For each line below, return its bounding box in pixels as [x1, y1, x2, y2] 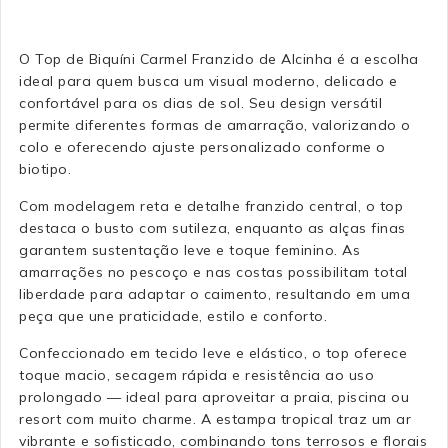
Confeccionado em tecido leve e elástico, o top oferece [19, 343, 407, 362]
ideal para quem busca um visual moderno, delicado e [19, 71, 398, 90]
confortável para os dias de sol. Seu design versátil [19, 93, 382, 112]
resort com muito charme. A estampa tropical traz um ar [19, 409, 411, 428]
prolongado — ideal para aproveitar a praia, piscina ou [19, 387, 409, 406]
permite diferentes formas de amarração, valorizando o [19, 115, 411, 134]
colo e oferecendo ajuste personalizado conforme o [19, 137, 386, 156]
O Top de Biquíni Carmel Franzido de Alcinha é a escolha [19, 49, 419, 68]
